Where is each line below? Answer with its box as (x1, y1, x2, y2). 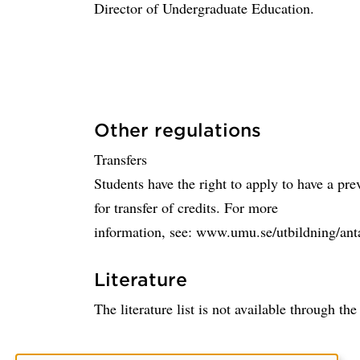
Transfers (94, 149, 147, 169)
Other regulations (94, 120, 261, 140)
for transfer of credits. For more (94, 198, 278, 217)
